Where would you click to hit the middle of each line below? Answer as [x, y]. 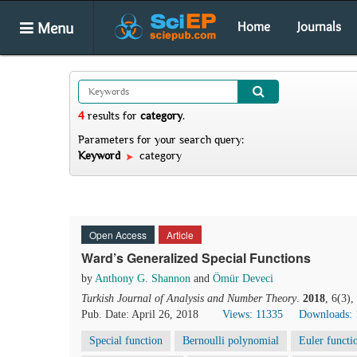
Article [180, 235]
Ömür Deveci [243, 279]
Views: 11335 [253, 314]
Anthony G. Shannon [143, 279]
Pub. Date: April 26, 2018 [140, 314]
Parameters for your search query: [161, 139]
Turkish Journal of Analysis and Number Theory [189, 298]
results [104, 116]
